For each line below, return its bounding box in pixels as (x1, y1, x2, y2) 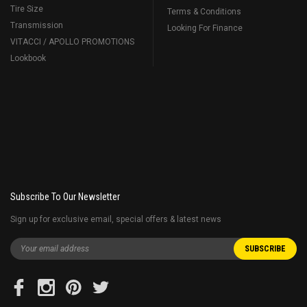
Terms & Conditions (167, 7, 241, 17)
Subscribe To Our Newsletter (10, 191, 120, 203)
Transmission (10, 21, 63, 31)
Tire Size (10, 4, 43, 14)
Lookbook (10, 53, 46, 64)
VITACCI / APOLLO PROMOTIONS (10, 37, 134, 47)
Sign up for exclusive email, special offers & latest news (10, 214, 221, 225)
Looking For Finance (167, 23, 243, 34)
